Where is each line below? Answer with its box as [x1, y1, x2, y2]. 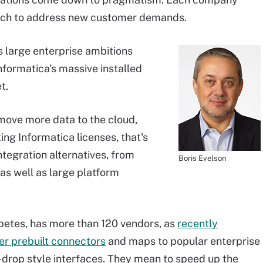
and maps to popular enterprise [106, 235, 260, 247]
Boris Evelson [178, 154, 227, 163]
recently [177, 217, 218, 230]
